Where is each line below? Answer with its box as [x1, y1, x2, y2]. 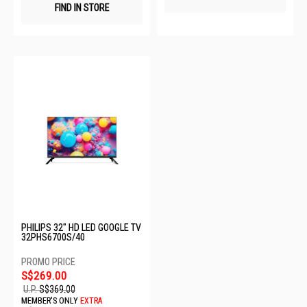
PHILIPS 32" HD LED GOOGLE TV [21, 221, 141, 233]
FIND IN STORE [54, 2, 110, 14]
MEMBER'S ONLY [21, 296, 78, 306]
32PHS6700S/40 [21, 231, 85, 243]
